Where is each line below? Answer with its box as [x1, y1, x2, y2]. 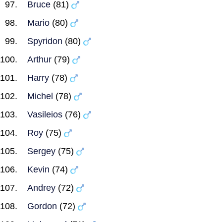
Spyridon [27, 36, 62, 46]
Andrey [27, 183, 55, 193]
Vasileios [27, 110, 62, 119]
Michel [27, 91, 53, 101]
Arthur [27, 55, 52, 64]
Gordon [27, 201, 57, 211]
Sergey [27, 146, 55, 156]
